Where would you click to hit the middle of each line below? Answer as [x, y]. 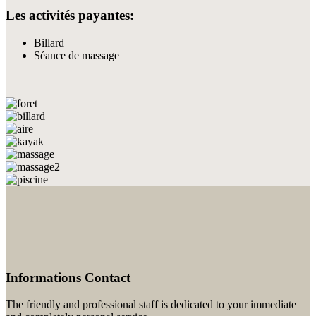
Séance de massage [77, 55]
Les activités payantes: [70, 16]
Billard [49, 43]
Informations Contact [68, 277]
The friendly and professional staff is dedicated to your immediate [151, 305]
